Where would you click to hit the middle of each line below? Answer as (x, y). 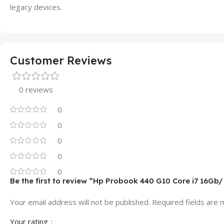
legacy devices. (36, 7)
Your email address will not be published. (80, 202)
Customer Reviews (61, 60)
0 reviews (36, 89)
